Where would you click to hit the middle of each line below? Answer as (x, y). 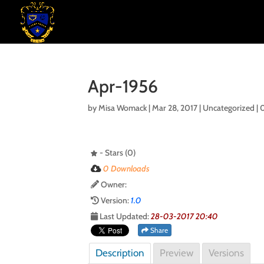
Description (120, 253)
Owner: (113, 184)
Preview (177, 253)
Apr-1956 (123, 86)
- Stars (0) (117, 153)
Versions (227, 253)
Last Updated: (125, 216)
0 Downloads (127, 169)
